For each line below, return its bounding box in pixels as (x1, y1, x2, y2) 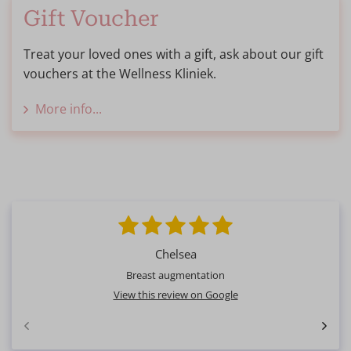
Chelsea (154, 246, 197, 262)
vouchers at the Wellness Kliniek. (24, 65, 216, 83)
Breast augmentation (126, 268, 225, 283)
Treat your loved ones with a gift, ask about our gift (24, 45, 324, 63)
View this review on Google (113, 288, 238, 302)
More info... (35, 100, 102, 118)
